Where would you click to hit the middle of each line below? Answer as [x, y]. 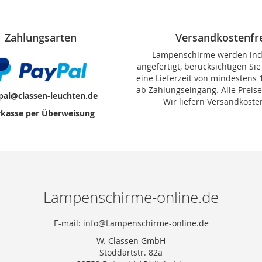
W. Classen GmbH [131, 241]
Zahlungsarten [40, 37]
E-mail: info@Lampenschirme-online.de [131, 223]
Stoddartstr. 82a [131, 252]
